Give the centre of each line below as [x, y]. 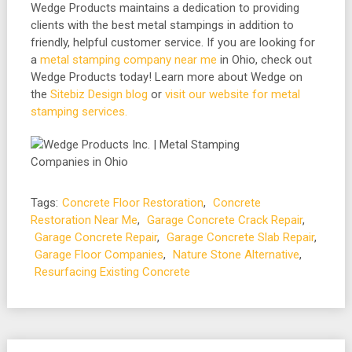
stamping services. [79, 112]
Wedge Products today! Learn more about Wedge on [166, 77]
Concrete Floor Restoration [132, 203]
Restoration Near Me [84, 220]
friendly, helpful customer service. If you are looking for [172, 43]
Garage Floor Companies [99, 255]
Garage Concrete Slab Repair [240, 238]
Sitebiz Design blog [99, 95]
